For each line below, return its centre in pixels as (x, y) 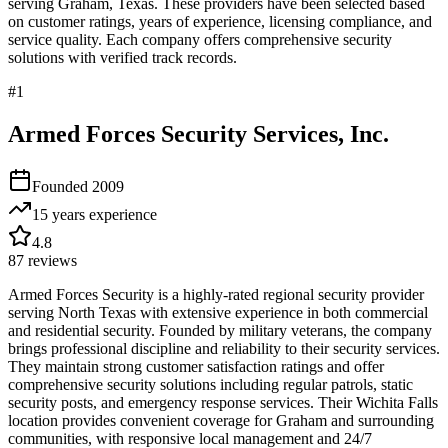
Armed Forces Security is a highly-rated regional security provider (216, 294)
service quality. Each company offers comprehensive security (200, 39)
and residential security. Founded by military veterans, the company (220, 330)
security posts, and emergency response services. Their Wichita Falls (223, 402)
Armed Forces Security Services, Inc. (198, 133)
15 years (58, 214)
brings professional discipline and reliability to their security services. (224, 348)
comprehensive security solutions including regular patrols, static (210, 384)
